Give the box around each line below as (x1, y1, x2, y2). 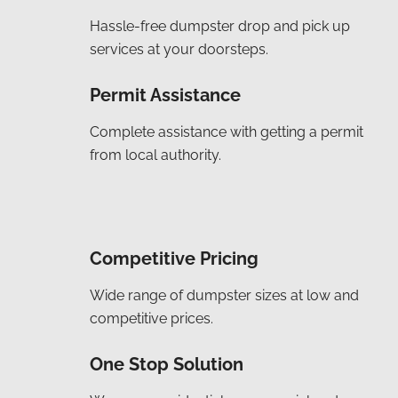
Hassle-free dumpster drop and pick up (90, 17, 350, 35)
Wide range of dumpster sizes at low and (90, 286, 359, 304)
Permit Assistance (90, 84, 241, 106)
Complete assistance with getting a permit (90, 123, 363, 140)
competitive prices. (90, 309, 213, 327)
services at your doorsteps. (90, 40, 268, 58)
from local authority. (90, 146, 221, 163)
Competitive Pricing (90, 247, 259, 269)
